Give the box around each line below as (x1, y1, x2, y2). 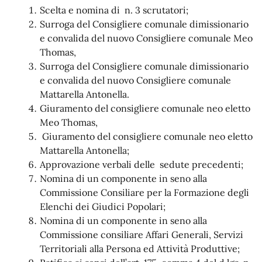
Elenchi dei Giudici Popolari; (40, 200, 166, 212)
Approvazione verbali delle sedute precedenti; (40, 158, 243, 170)
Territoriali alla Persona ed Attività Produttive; (40, 242, 240, 254)
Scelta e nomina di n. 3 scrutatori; (40, 4, 188, 16)
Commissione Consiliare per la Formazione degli (40, 186, 249, 198)
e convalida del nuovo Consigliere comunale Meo (40, 32, 253, 44)
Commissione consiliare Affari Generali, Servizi (40, 228, 243, 240)
